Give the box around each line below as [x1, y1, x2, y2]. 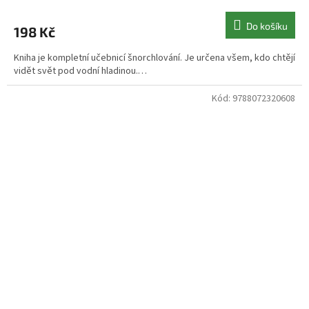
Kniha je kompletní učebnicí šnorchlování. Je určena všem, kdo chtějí [14, 50, 295, 65]
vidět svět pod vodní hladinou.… [14, 63, 147, 78]
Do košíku [246, 19, 288, 32]
